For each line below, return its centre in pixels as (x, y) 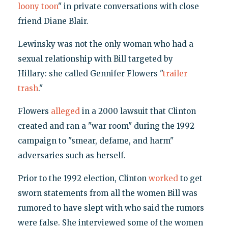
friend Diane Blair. (53, 21)
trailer (175, 73)
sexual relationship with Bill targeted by (95, 59)
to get (190, 178)
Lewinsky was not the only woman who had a (105, 44)
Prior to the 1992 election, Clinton (83, 178)
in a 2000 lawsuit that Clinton (138, 111)
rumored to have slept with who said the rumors (111, 208)
